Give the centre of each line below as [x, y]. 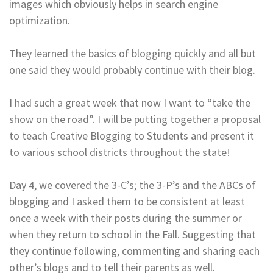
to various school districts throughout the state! [120, 152]
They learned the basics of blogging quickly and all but [133, 54]
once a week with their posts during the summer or [126, 218]
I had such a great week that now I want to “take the [130, 103]
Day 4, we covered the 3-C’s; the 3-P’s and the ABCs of [133, 185]
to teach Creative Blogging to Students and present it [132, 136]
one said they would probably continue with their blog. [132, 70]
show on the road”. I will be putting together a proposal [135, 119]
